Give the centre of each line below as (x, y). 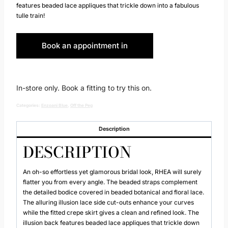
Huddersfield (84, 71)
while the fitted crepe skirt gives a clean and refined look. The (111, 213)
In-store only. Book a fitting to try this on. (84, 88)
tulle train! (31, 16)
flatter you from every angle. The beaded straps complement (110, 182)
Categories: (29, 106)
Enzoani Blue (54, 106)
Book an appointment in (84, 46)
